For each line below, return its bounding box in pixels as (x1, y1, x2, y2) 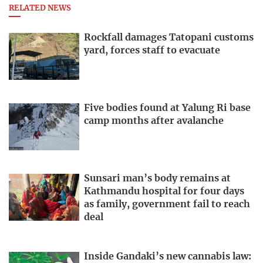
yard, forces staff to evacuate (84, 46, 220, 56)
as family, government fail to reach (84, 199, 250, 209)
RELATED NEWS (9, 5, 71, 13)
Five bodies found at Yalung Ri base (84, 103, 251, 113)
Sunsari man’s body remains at (84, 173, 231, 183)
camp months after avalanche (84, 116, 224, 126)
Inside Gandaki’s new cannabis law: (84, 251, 251, 261)
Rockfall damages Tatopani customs (84, 33, 254, 43)
